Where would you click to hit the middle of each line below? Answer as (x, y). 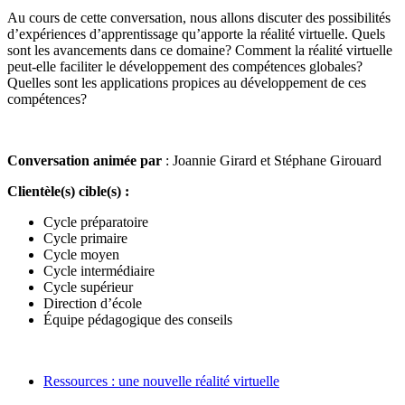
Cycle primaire (85, 238)
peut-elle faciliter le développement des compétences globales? (185, 66)
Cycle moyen (81, 254)
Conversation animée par (86, 160)
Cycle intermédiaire (99, 270)
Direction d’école (93, 303)
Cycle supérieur (88, 287)
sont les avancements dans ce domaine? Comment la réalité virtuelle (200, 50)
